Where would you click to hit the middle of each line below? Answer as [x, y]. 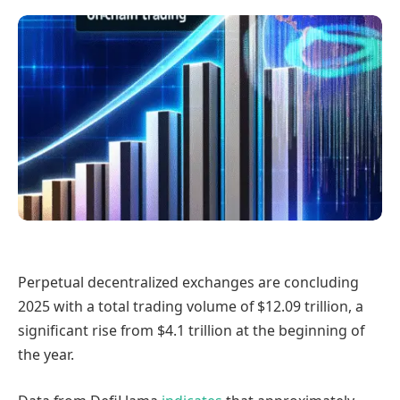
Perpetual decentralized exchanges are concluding [188, 283]
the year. [46, 355]
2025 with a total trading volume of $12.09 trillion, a [191, 307]
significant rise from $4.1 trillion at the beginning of [191, 331]
